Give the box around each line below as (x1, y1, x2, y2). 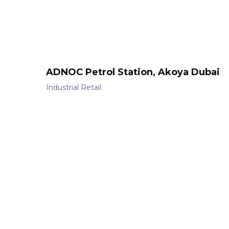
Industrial (46, 83, 79, 92)
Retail (81, 83, 101, 92)
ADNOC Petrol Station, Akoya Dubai (46, 66, 220, 78)
